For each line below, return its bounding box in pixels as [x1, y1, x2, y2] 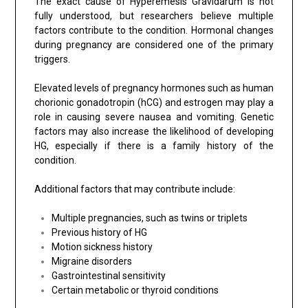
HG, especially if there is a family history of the [34, 140, 274, 151]
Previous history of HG [51, 226, 147, 238]
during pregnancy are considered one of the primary [34, 38, 274, 50]
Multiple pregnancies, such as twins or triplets [51, 212, 247, 223]
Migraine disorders [51, 255, 132, 267]
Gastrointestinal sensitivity [51, 269, 166, 281]
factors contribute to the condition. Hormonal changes [34, 24, 274, 36]
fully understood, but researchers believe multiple [34, 10, 274, 21]
